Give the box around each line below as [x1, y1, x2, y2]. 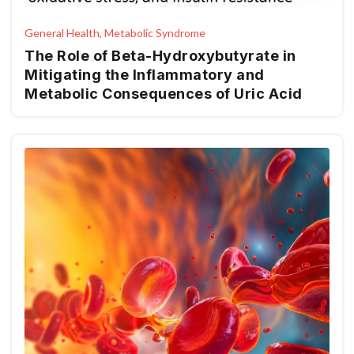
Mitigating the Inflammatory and [24, 66, 265, 83]
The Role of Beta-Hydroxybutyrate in [24, 47, 296, 64]
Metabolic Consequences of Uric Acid [24, 85, 303, 102]
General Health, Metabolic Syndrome [24, 26, 205, 40]
